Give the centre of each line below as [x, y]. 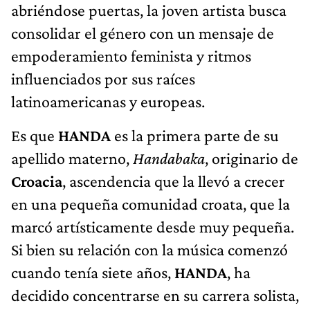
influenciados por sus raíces [103, 78]
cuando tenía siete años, [93, 272]
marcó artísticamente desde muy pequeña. [153, 226]
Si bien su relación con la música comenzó [149, 249]
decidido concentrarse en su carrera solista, [155, 295]
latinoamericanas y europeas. [108, 101]
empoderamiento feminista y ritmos [131, 55]
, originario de [252, 158]
